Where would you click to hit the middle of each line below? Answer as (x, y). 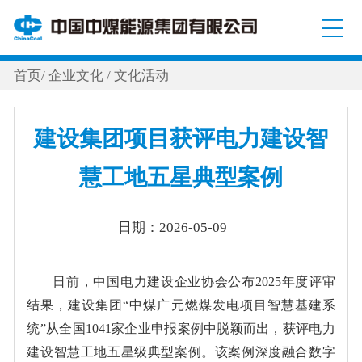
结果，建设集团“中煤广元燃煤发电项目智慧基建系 (181, 305)
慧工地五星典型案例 (181, 177)
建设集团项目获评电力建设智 (181, 138)
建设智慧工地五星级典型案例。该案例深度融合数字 (181, 351)
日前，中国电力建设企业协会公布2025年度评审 (194, 281)
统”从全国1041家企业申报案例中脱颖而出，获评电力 (181, 328)
